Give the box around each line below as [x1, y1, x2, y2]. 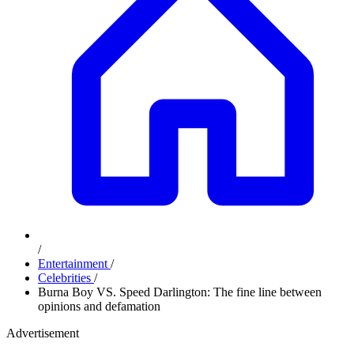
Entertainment [38, 257, 111, 270]
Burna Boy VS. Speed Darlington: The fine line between [38, 285, 322, 299]
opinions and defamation [38, 299, 160, 313]
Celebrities [38, 271, 94, 284]
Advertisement [6, 326, 79, 340]
